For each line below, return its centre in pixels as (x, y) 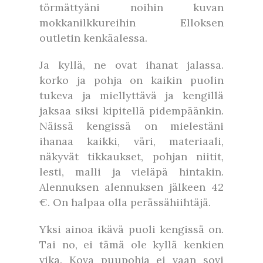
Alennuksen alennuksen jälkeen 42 (131, 187)
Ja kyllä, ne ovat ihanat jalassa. (131, 65)
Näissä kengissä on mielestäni (131, 126)
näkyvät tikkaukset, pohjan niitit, (131, 156)
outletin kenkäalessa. (93, 38)
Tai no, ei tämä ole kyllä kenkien (131, 245)
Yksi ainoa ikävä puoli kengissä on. (131, 229)
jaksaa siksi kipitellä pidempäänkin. (131, 111)
